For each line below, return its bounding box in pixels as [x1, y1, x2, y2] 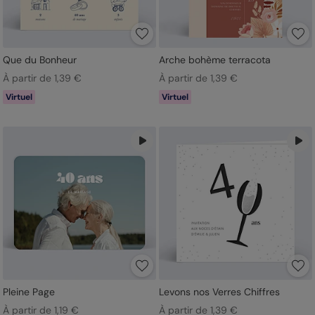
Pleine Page [3, 285, 55, 298]
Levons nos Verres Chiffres [158, 285, 280, 298]
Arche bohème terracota [158, 53, 271, 66]
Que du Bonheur [3, 53, 77, 66]
